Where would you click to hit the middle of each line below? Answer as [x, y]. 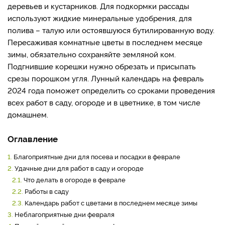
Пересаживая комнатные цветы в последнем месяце [105, 42]
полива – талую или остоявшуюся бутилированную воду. [111, 30]
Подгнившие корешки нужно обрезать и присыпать [102, 66]
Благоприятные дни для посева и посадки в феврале [96, 156]
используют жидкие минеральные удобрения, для [100, 18]
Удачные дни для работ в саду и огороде [78, 168]
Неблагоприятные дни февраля [64, 214]
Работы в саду [46, 191]
